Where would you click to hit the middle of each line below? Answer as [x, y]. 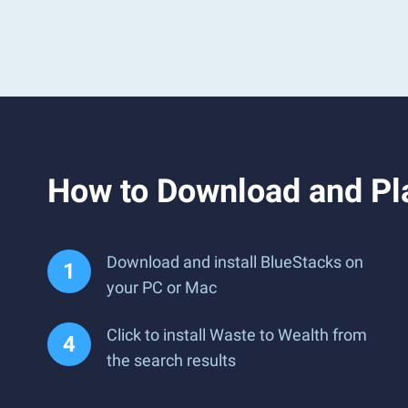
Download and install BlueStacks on [235, 262]
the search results [171, 360]
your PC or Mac [162, 287]
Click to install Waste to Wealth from [237, 335]
